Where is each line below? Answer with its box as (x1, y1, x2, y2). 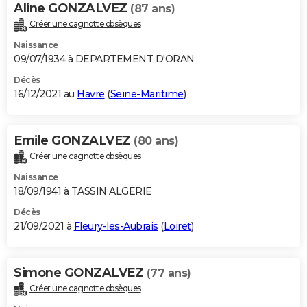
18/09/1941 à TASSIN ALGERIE (14, 184, 152, 197)
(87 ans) (130, 2, 175, 16)
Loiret (163, 219, 191, 232)
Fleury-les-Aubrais (73, 219, 158, 232)
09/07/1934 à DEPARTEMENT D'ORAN (14, 53, 195, 66)
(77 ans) (146, 266, 191, 280)
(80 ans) (134, 134, 178, 148)
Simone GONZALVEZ (14, 265, 147, 280)
